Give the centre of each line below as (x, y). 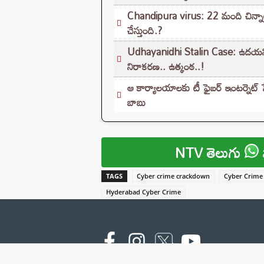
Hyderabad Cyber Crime (143, 192)
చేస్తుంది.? (145, 30)
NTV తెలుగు (210, 152)
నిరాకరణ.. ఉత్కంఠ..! (166, 66)
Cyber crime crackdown (173, 176)
